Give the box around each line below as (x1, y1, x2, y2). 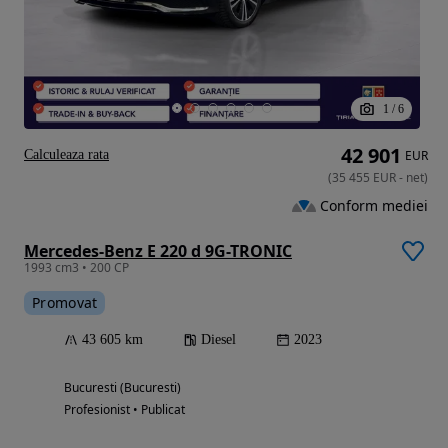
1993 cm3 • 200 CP (24, 258, 129, 276)
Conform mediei (320, 195, 428, 215)
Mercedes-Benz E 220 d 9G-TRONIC (24, 239, 292, 262)
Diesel (201, 331, 236, 347)
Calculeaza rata (24, 146, 109, 162)
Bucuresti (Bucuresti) (64, 378, 181, 396)
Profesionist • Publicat (64, 400, 185, 418)
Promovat (32, 292, 98, 312)
